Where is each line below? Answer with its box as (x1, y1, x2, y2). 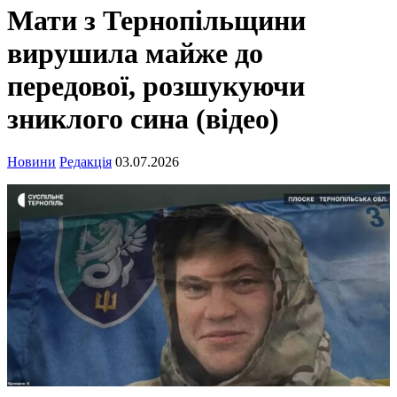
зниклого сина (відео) (7, 103, 279, 135)
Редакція (59, 154, 112, 170)
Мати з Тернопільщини (7, 4, 306, 36)
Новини (7, 154, 56, 170)
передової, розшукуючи (7, 70, 305, 102)
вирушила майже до (7, 37, 263, 69)
